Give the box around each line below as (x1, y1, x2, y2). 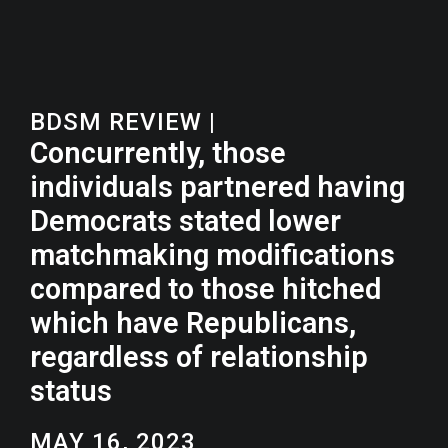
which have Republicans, (30, 306, 356, 340)
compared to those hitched (30, 272, 381, 306)
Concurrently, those (30, 136, 286, 170)
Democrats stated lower (30, 204, 341, 238)
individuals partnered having (30, 170, 405, 204)
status (30, 374, 112, 408)
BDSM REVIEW (30, 108, 202, 136)
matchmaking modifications (30, 238, 395, 272)
